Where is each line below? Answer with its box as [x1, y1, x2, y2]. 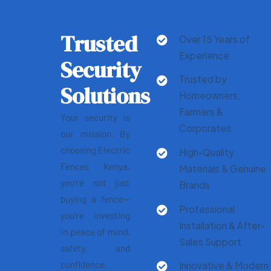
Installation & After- [179, 219, 266, 231]
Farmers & [179, 106, 224, 118]
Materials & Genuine [179, 162, 267, 174]
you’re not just [60, 176, 131, 188]
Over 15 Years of [179, 33, 250, 45]
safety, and [60, 241, 131, 253]
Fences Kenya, [60, 160, 131, 172]
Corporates [179, 122, 232, 134]
